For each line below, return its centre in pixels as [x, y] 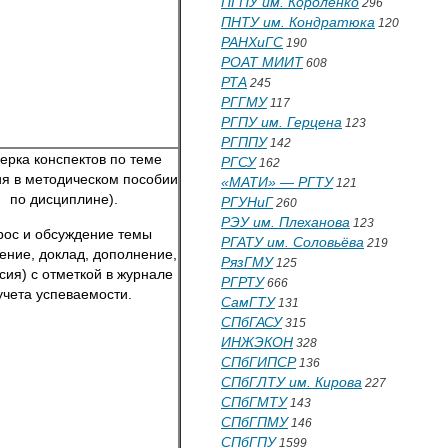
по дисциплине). [64, 199]
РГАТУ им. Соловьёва [292, 242]
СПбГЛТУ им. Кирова [291, 382]
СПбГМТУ [254, 402]
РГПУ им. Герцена [281, 122]
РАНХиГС [252, 42]
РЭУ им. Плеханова [285, 222]
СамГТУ [248, 302]
